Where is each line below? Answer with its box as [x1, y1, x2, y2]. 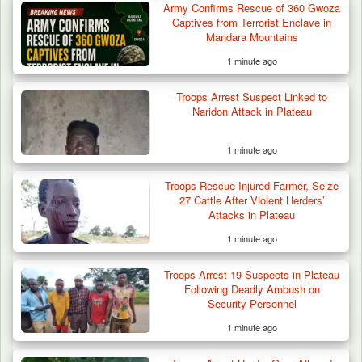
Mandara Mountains [205, 28, 298, 44]
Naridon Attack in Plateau [192, 103, 312, 119]
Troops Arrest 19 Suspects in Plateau [164, 266, 340, 282]
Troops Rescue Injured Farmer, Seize [165, 177, 339, 193]
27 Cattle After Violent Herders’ [179, 192, 325, 208]
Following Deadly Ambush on [183, 280, 320, 297]
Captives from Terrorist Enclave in [172, 14, 332, 30]
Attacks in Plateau [208, 206, 296, 222]
